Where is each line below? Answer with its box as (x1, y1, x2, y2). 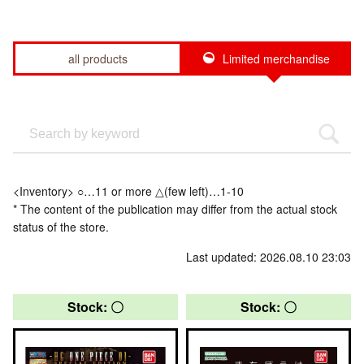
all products (67, 50, 128, 67)
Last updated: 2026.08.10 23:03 (186, 248, 351, 265)
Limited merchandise (223, 50, 330, 67)
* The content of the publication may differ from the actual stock (13, 200, 337, 217)
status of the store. (13, 218, 109, 235)
